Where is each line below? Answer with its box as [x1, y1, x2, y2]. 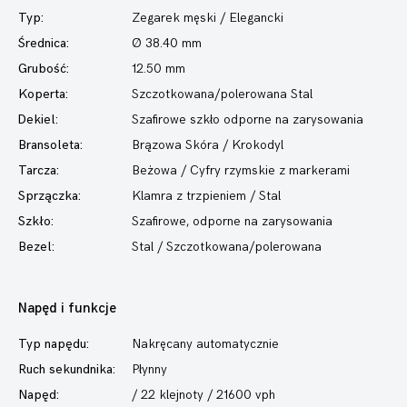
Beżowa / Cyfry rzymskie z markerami [132, 163, 350, 178]
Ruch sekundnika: [18, 362, 115, 377]
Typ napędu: [18, 336, 89, 352]
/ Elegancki [216, 10, 283, 25]
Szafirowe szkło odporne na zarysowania [132, 112, 363, 127]
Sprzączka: [18, 188, 81, 203]
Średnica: [18, 35, 69, 51]
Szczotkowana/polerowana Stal [132, 86, 313, 102]
